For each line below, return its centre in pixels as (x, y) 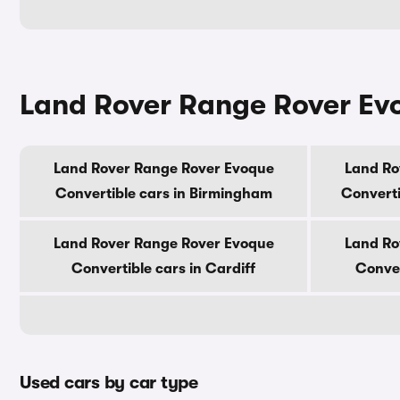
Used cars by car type (109, 383)
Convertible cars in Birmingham (163, 194)
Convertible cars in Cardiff (163, 269)
